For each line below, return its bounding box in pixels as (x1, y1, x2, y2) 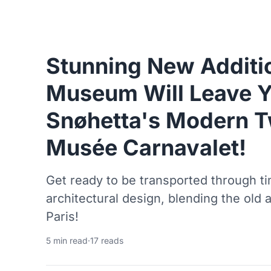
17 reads (90, 235, 123, 246)
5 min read (46, 235, 88, 246)
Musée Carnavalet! (46, 134, 246, 162)
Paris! (46, 209, 79, 224)
